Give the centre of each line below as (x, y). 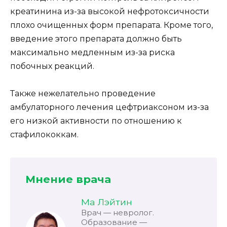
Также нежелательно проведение (83, 93)
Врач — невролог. (118, 212)
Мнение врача (68, 179)
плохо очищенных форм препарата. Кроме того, (111, 25)
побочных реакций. (52, 66)
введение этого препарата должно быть (96, 39)
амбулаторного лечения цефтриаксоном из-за (109, 107)
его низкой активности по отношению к (96, 121)
